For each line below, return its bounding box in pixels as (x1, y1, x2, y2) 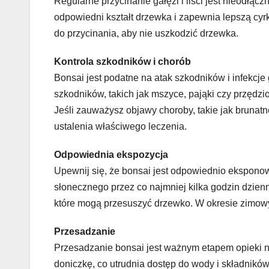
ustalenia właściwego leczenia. (54, 121, 187, 131)
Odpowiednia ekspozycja (54, 149, 168, 160)
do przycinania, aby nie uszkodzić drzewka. (54, 28, 238, 38)
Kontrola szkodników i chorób (54, 56, 191, 67)
